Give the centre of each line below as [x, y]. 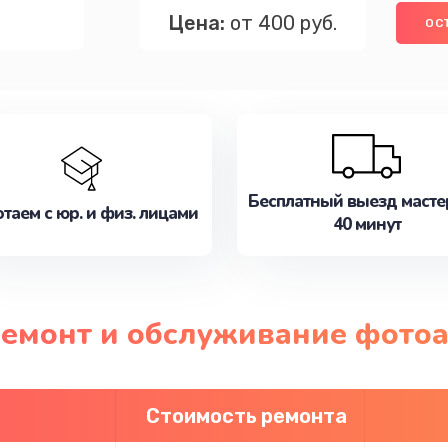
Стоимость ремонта [246, 415]
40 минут [366, 224]
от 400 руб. [281, 23]
